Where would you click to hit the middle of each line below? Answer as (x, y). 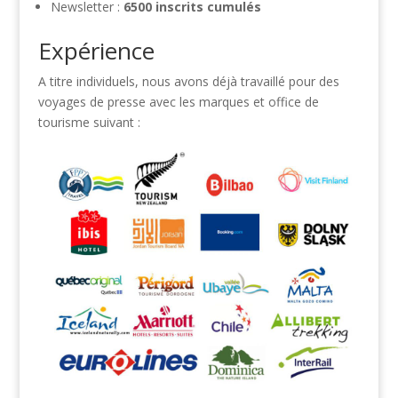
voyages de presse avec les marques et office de (178, 102)
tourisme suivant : (89, 122)
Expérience (96, 51)
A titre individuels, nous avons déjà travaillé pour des (188, 81)
